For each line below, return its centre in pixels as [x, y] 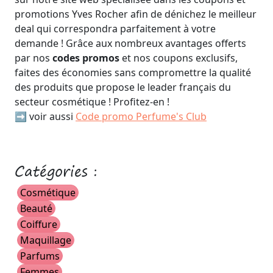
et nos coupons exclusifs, [180, 58]
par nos [34, 58]
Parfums [40, 256]
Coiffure [39, 224]
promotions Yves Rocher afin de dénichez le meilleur [136, 14]
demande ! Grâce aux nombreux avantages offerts [130, 43]
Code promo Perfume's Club [141, 116]
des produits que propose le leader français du [123, 87]
